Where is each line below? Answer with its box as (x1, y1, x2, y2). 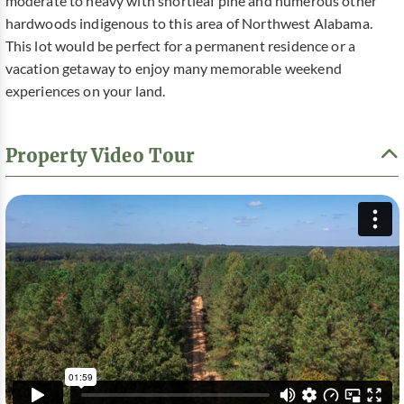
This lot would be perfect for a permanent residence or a (5, 38, 356, 55)
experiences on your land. (5, 83, 166, 100)
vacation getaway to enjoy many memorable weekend (5, 60, 342, 78)
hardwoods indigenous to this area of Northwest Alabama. (5, 15, 372, 32)
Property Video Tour (5, 143, 196, 168)
